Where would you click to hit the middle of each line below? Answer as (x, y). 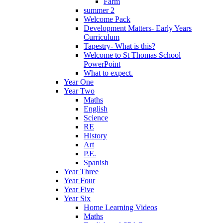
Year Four (79, 180)
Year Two (79, 91)
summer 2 (99, 10)
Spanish (96, 162)
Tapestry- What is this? (119, 46)
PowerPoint (102, 64)
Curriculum (102, 37)
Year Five (79, 189)
